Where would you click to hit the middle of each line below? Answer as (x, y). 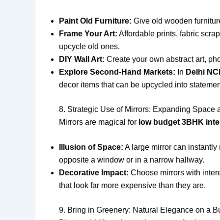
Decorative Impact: (94, 173)
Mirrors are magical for (99, 122)
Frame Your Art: (88, 33)
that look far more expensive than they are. (132, 186)
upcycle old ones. (89, 46)
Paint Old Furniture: (95, 21)
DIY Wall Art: (82, 59)
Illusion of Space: (91, 147)
